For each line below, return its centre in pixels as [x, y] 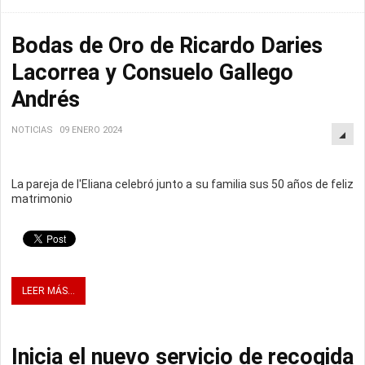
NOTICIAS [32, 130]
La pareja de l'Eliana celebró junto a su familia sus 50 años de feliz [182, 185]
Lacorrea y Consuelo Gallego [152, 73]
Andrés [46, 100]
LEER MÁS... [48, 291]
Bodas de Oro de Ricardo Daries [167, 46]
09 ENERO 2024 [91, 130]
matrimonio [43, 199]
